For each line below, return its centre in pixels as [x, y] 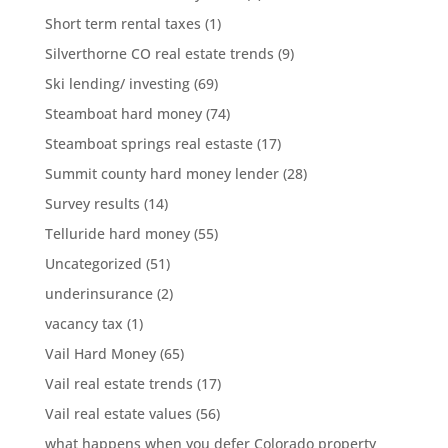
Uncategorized [93, 263]
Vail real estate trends [118, 383]
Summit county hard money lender [161, 173]
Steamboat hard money [123, 113]
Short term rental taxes [122, 23]
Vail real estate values [118, 413]
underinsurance [98, 293]
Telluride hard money [117, 233]
